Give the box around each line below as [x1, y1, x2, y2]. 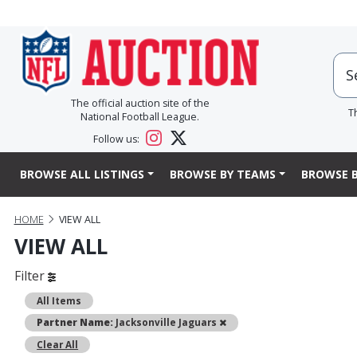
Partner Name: [37, 316, 114, 329]
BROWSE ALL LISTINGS [20, 167, 144, 182]
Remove [226, 315, 267, 328]
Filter [14, 267, 48, 285]
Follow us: [93, 132, 143, 147]
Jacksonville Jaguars [113, 316, 220, 329]
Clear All [37, 338, 79, 351]
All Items [37, 294, 82, 308]
